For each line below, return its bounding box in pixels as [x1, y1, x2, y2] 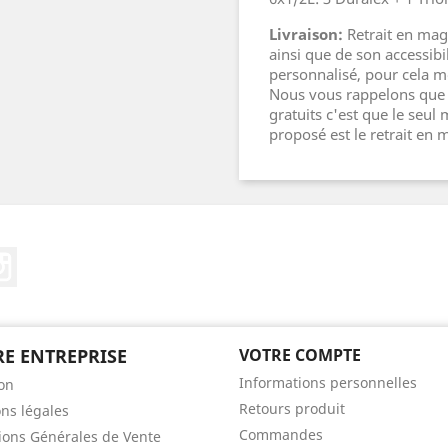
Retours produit [239, 399, 345, 418]
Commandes [239, 425, 323, 444]
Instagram [16, 246, 96, 268]
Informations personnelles [239, 373, 417, 392]
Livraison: [269, 24, 347, 44]
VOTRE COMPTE [239, 344, 361, 366]
